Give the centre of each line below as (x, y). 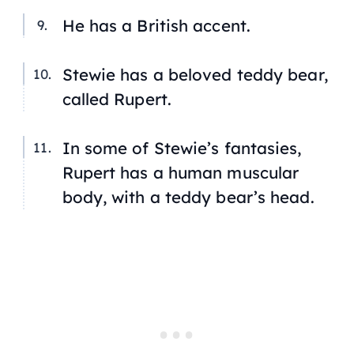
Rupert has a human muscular (181, 172)
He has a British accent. (156, 26)
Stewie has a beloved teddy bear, (195, 75)
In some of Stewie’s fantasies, (182, 147)
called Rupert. (117, 99)
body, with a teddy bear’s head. (188, 196)
